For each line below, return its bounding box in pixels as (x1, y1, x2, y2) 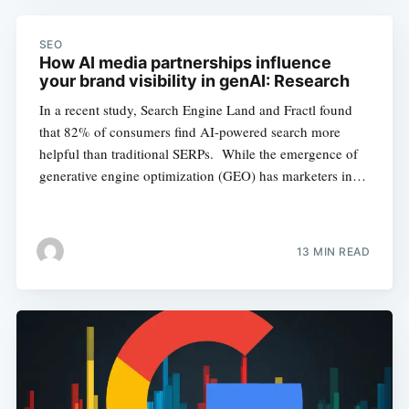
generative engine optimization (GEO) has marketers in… (38, 166, 366, 185)
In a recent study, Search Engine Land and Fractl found (38, 100, 352, 120)
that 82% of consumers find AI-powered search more (38, 122, 341, 142)
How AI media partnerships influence (38, 53, 331, 73)
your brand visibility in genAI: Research (38, 71, 350, 91)
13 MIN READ (296, 245, 371, 259)
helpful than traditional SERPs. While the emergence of (38, 144, 358, 163)
